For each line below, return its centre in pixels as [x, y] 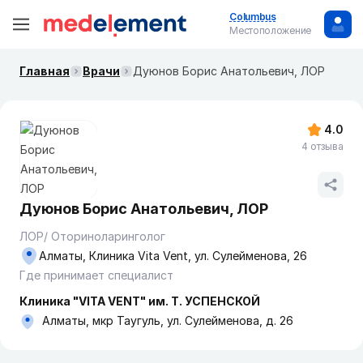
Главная [45, 71]
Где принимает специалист [96, 275]
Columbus [253, 17]
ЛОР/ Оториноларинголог [92, 236]
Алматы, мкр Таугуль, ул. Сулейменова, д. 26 [168, 320]
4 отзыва [322, 146]
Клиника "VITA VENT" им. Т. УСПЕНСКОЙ [140, 301]
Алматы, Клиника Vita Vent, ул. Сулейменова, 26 [173, 256]
